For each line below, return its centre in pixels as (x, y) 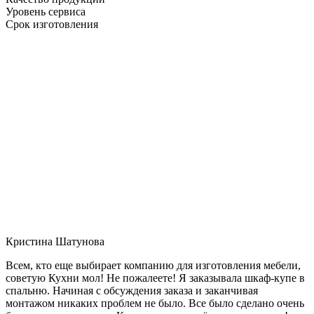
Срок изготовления (52, 24)
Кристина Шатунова (55, 241)
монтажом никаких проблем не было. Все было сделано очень (155, 303)
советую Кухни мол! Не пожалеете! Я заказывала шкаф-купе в (155, 278)
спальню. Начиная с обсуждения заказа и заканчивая (132, 290)
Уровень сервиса (46, 11)
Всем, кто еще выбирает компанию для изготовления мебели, (153, 265)
